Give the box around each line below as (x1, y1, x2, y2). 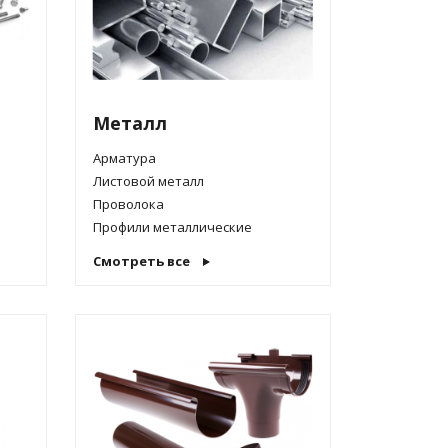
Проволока (92, 195, 164, 213)
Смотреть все (92, 252, 190, 270)
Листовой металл (92, 172, 204, 190)
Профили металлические (92, 218, 252, 236)
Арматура (92, 149, 156, 167)
